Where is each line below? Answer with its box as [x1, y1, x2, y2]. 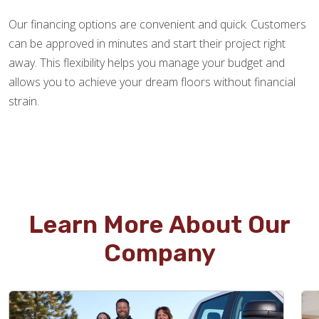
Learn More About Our [28, 210, 291, 240]
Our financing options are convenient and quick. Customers [9, 16, 306, 33]
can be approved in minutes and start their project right [9, 36, 286, 52]
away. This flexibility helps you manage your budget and [9, 55, 285, 71]
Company [103, 239, 216, 268]
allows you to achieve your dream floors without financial [9, 74, 296, 90]
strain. [9, 93, 39, 110]
